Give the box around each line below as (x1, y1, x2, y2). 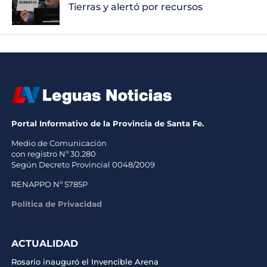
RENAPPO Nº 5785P (11, 179, 88, 189)
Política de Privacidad (11, 198, 102, 209)
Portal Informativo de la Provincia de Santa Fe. (11, 118, 204, 128)
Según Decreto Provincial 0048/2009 (11, 159, 155, 169)
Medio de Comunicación (11, 138, 107, 148)
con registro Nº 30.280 (11, 148, 96, 159)
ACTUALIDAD (11, 237, 78, 249)
